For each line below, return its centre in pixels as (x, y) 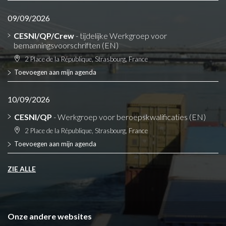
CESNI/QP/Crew (44, 36)
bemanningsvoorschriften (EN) (66, 45)
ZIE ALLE (22, 169)
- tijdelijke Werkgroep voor (120, 36)
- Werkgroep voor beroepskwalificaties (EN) (129, 117)
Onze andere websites (50, 216)
